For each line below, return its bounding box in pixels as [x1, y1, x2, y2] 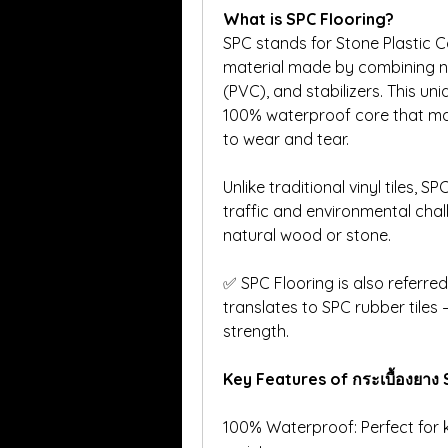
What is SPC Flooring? [223, 8, 394, 29]
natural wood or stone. [223, 224, 391, 245]
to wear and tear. [223, 128, 349, 149]
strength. [223, 320, 289, 341]
